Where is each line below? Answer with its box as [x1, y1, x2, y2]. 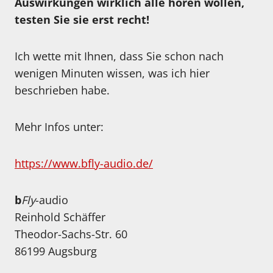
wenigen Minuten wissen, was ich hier [15, 66, 210, 81]
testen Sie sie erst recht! [15, 12, 149, 27]
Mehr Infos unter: [15, 119, 104, 135]
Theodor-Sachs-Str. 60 [15, 227, 127, 242]
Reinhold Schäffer [15, 210, 105, 225]
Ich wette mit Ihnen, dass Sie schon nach [15, 49, 224, 64]
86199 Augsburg [15, 244, 97, 259]
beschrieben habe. [15, 83, 110, 98]
